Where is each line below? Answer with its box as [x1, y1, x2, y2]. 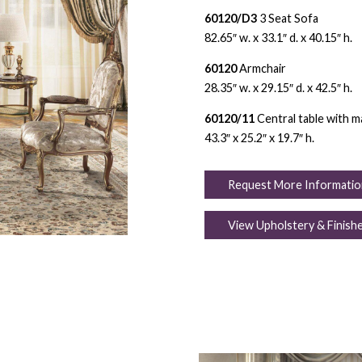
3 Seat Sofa [256, 11, 318, 25]
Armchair [236, 61, 286, 75]
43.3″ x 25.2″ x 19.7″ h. [204, 130, 314, 145]
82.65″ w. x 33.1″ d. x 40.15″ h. [204, 30, 352, 44]
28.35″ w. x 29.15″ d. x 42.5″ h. [204, 80, 352, 95]
